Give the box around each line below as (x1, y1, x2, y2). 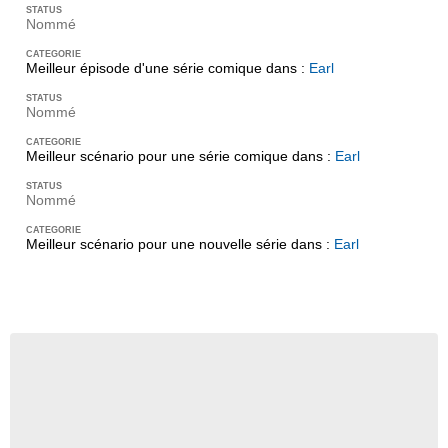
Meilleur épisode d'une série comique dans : (26, 60, 309, 76)
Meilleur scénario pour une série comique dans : (26, 148, 335, 164)
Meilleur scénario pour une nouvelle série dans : (26, 236, 334, 252)
